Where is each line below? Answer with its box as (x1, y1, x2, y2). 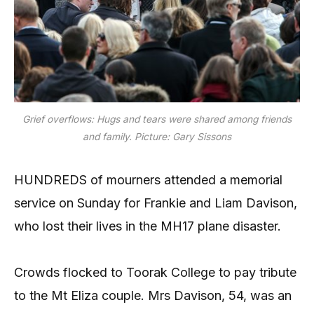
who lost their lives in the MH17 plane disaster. (14, 219, 281, 233)
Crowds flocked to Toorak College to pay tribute (14, 265, 296, 280)
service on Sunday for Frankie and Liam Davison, (14, 196, 297, 210)
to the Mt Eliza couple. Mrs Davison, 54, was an (14, 288, 292, 303)
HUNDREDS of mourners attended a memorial (14, 172, 282, 187)
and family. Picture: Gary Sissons (83, 131, 231, 142)
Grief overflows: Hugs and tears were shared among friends (22, 114, 292, 125)
